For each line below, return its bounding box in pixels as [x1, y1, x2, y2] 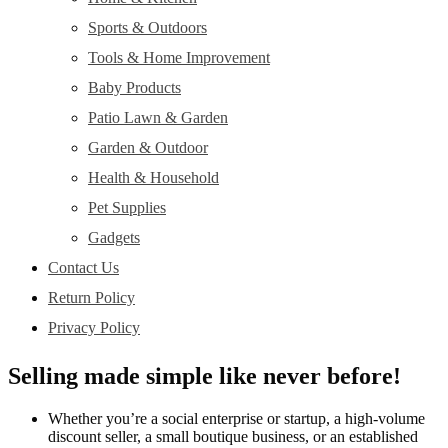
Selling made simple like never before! [8, 363, 401, 390]
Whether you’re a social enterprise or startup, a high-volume [48, 410, 425, 428]
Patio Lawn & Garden [88, 109, 228, 127]
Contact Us [48, 259, 119, 277]
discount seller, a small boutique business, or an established [48, 428, 418, 446]
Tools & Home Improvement [88, 49, 270, 67]
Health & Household [88, 169, 219, 187]
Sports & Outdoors [88, 19, 207, 37]
